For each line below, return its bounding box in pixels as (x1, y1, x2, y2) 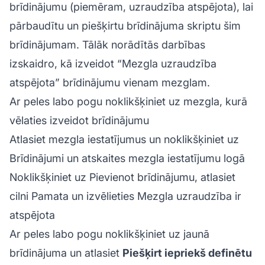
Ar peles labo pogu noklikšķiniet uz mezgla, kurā (9, 95, 247, 108)
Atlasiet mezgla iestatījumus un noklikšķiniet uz (9, 132, 239, 146)
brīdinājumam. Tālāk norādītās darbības (9, 38, 205, 51)
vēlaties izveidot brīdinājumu (9, 114, 149, 127)
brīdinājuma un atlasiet (9, 246, 122, 259)
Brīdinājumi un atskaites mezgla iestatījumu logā (9, 151, 245, 164)
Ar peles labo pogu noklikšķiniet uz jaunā (9, 227, 209, 240)
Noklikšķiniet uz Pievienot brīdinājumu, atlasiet (9, 170, 235, 183)
